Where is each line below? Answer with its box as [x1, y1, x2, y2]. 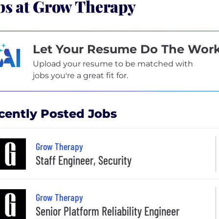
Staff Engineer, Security [36, 153, 131, 168]
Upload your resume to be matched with [32, 59, 193, 68]
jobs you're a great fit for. [32, 70, 128, 80]
